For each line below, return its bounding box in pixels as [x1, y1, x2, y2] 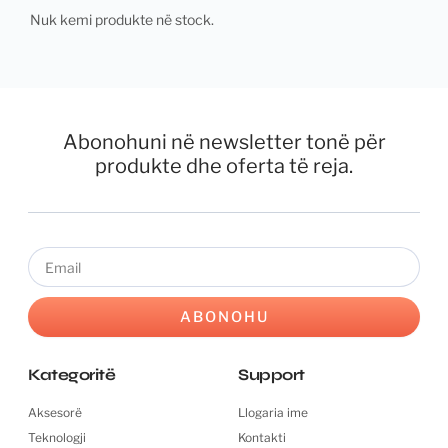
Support [238, 365, 305, 384]
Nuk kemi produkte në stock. [30, 10, 214, 28]
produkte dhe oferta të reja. [95, 154, 353, 178]
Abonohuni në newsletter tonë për [62, 130, 386, 154]
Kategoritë [28, 365, 115, 384]
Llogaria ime [238, 405, 308, 420]
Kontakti [238, 430, 286, 445]
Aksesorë [28, 405, 82, 420]
